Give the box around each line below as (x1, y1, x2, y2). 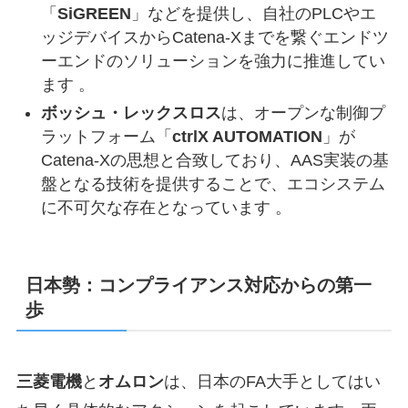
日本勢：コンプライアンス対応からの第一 (25, 275, 372, 296)
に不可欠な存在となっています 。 (40, 198, 301, 217)
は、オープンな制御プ (220, 103, 385, 122)
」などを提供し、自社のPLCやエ (130, 5, 376, 24)
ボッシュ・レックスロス (40, 103, 221, 122)
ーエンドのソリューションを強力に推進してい (40, 52, 385, 71)
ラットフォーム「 (40, 127, 172, 146)
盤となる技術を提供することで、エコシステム (40, 174, 385, 193)
